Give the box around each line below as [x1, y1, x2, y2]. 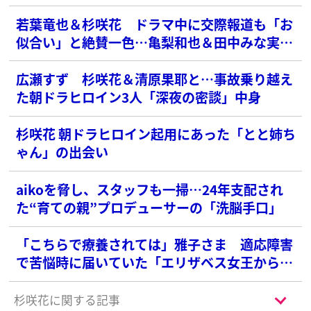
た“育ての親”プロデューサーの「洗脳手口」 [16, 197, 283, 217]
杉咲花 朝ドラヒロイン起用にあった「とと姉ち [16, 124, 296, 144]
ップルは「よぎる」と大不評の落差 [16, 50, 228, 69]
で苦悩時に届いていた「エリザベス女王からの [16, 253, 294, 272]
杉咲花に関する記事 [13, 292, 120, 309]
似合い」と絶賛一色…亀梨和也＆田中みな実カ [16, 32, 294, 51]
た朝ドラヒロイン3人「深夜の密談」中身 [16, 87, 262, 107]
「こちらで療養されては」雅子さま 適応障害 [16, 235, 294, 254]
